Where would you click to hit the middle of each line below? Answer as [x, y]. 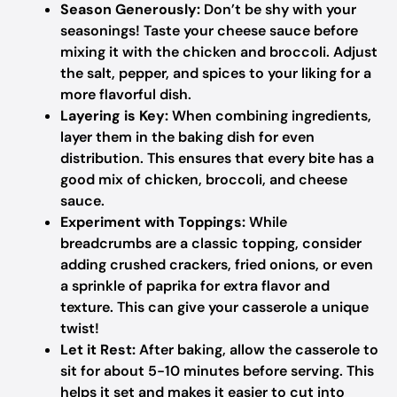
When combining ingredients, [270, 116]
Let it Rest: [98, 350]
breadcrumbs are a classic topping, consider [211, 243]
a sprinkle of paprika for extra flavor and [195, 286]
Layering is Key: [114, 116]
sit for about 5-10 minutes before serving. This [217, 371]
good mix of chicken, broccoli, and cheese [204, 179]
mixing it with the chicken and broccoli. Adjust [219, 52]
